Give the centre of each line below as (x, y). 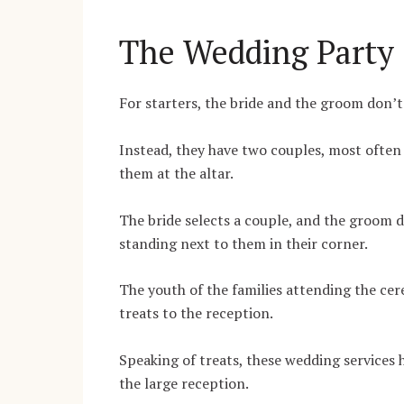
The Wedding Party (257, 51)
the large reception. (184, 383)
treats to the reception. (196, 313)
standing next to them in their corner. (243, 243)
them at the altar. (176, 173)
